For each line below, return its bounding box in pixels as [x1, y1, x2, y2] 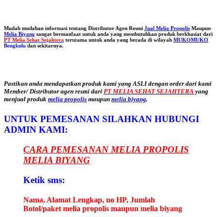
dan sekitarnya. [26, 42, 63, 48]
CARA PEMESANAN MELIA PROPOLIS [23, 144, 189, 155]
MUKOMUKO [173, 36, 208, 43]
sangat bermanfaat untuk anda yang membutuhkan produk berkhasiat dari [35, 31, 213, 37]
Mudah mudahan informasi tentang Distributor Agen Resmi [4, 25, 144, 31]
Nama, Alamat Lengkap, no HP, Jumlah [23, 195, 155, 204]
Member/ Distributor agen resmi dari [4, 87, 104, 95]
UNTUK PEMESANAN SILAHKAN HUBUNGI [4, 114, 199, 124]
